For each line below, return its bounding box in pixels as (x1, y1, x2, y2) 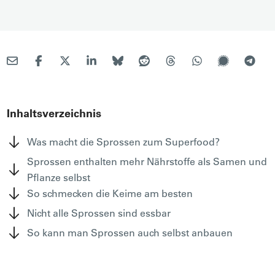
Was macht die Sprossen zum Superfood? (27, 135, 220, 148)
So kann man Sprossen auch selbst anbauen (27, 226, 233, 239)
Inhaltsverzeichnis (7, 106, 102, 120)
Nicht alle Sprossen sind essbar (27, 206, 171, 219)
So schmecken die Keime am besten (27, 187, 193, 199)
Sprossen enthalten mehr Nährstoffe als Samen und (27, 155, 268, 168)
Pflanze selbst (27, 171, 91, 184)
